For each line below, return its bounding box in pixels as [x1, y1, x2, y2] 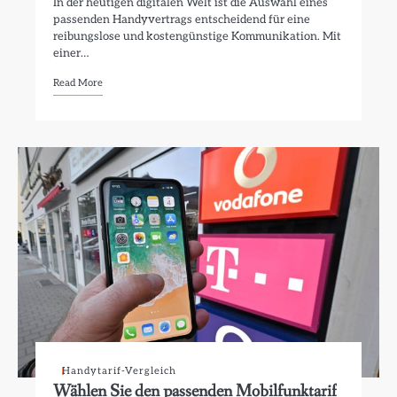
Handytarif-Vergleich [62, 365, 177, 377]
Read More [53, 77, 104, 89]
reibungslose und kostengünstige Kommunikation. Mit [53, 29, 342, 43]
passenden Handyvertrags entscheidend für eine [53, 12, 311, 27]
